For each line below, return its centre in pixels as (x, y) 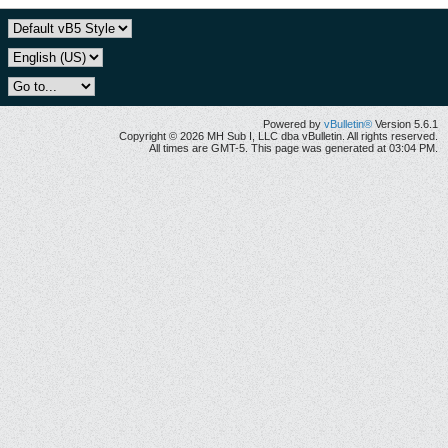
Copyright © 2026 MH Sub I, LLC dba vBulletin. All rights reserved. (278, 136)
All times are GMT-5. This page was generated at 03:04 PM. (293, 148)
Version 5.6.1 (405, 124)
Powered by (293, 124)
